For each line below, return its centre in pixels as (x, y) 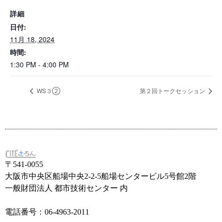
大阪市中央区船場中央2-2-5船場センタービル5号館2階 (101, 176)
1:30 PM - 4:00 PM (39, 64)
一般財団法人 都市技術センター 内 (66, 188)
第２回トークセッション (173, 91)
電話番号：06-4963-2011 (47, 212)
